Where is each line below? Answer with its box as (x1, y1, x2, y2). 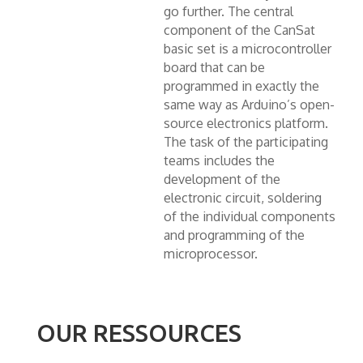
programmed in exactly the (163, 77, 319, 94)
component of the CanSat (163, 21, 315, 38)
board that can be (163, 58, 265, 75)
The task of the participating (163, 133, 328, 150)
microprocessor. (163, 245, 258, 262)
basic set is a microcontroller (163, 40, 331, 57)
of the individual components (163, 207, 335, 224)
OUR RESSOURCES (36, 318, 241, 347)
